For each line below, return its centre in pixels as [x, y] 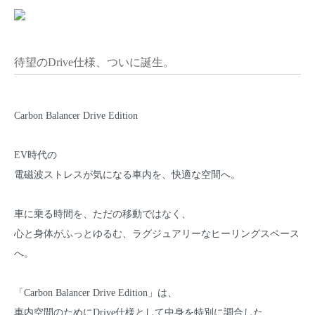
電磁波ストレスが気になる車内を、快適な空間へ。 [127, 174]
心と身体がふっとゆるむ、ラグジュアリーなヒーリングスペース [157, 233]
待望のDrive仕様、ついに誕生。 [94, 63]
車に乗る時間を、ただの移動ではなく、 [103, 214]
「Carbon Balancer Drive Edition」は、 [96, 292]
